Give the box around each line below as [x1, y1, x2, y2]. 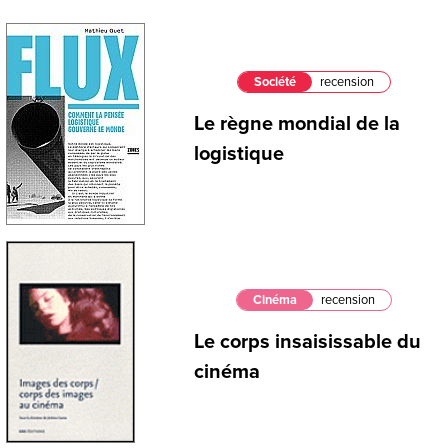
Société [254, 74, 296, 91]
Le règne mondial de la [194, 112, 400, 137]
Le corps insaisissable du [194, 330, 421, 355]
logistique [194, 142, 284, 167]
